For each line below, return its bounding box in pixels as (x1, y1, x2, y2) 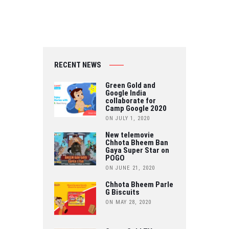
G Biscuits (105, 187, 140, 197)
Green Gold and (105, 81, 155, 90)
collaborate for (105, 96, 156, 106)
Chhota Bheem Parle (105, 179, 173, 189)
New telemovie (105, 130, 154, 140)
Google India (105, 88, 146, 98)
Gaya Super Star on (105, 145, 169, 155)
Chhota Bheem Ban (105, 138, 168, 147)
